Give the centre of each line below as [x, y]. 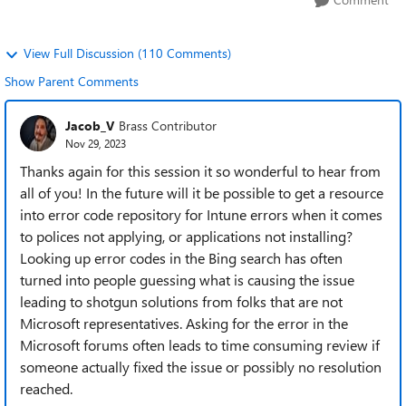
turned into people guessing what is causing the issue [187, 280]
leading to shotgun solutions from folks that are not [181, 301]
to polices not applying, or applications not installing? [186, 236]
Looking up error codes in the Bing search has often [181, 258]
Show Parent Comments [72, 81]
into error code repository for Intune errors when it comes [201, 214]
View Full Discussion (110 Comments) [127, 53]
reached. [46, 388]
